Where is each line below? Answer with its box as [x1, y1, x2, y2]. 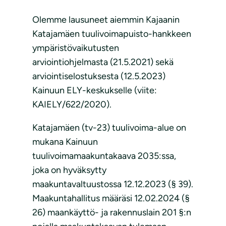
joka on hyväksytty [32, 164, 106, 176]
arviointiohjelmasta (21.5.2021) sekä [32, 56, 174, 68]
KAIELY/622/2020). [32, 99, 111, 110]
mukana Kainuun [32, 136, 98, 148]
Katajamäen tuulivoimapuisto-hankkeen [32, 28, 191, 40]
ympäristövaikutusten [32, 42, 119, 54]
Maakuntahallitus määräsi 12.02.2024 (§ [32, 193, 190, 204]
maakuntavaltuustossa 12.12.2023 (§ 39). [32, 179, 193, 190]
